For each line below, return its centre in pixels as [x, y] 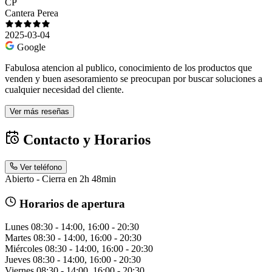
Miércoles [24, 249]
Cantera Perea [32, 13]
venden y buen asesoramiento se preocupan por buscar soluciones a [134, 78]
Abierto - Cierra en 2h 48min [60, 178]
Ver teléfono [41, 167]
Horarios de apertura [70, 203]
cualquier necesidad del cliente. [64, 89]
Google [31, 47]
